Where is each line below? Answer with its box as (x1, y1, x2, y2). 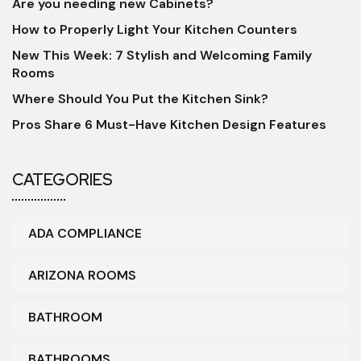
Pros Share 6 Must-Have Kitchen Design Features (12, 116, 326, 134)
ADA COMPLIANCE (28, 225, 142, 243)
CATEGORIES (12, 169, 113, 191)
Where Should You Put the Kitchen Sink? (12, 90, 268, 108)
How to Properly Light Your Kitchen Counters (12, 21, 297, 39)
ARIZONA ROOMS (28, 267, 136, 284)
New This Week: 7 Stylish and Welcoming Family (12, 47, 312, 64)
